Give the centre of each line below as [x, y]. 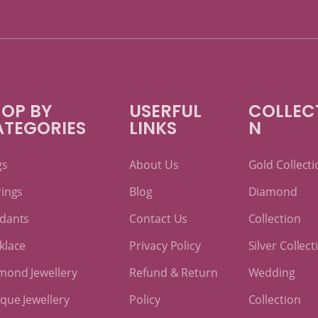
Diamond [273, 191]
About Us [154, 164]
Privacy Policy [165, 245]
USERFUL [166, 111]
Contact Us [159, 218]
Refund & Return [174, 272]
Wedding [272, 272]
